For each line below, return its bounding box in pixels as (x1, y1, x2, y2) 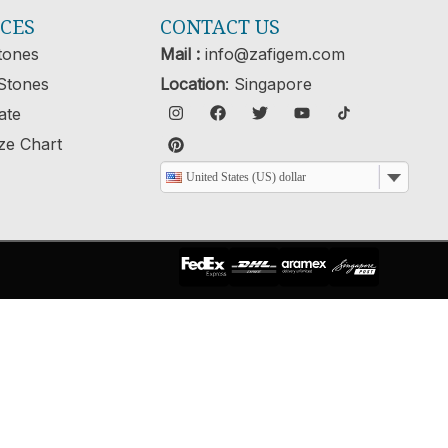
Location (160, 73, 226, 94)
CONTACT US (160, 11, 281, 41)
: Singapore (225, 73, 313, 94)
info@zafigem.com (200, 43, 346, 64)
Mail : (160, 43, 201, 64)
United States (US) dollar (186, 169, 307, 184)
